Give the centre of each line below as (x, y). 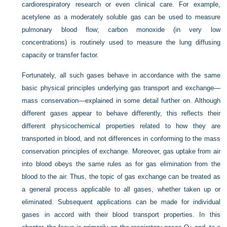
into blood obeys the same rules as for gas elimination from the (121, 164)
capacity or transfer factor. (61, 55)
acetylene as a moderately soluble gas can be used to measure (121, 17)
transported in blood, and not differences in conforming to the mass (121, 139)
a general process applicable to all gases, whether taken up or (121, 189)
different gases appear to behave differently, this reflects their (121, 113)
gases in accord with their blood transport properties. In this (121, 215)
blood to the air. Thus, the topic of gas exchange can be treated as (121, 177)
